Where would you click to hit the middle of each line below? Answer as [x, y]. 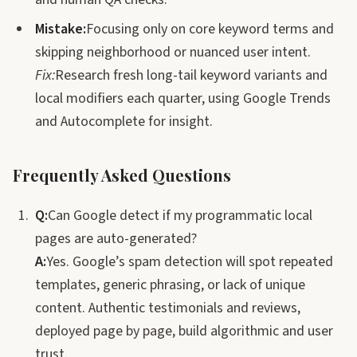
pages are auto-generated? [116, 239]
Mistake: [61, 29]
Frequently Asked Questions [122, 175]
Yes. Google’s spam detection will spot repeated [190, 262]
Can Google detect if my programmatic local [180, 216]
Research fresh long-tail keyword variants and [191, 75]
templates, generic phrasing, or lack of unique [170, 285]
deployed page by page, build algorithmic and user [184, 331]
